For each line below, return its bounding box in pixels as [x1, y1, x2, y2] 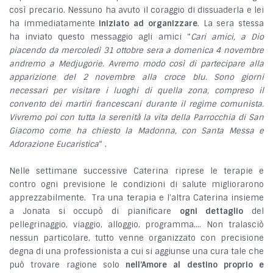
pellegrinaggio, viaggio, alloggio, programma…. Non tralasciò [9, 219, 264, 230]
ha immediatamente [9, 18, 99, 29]
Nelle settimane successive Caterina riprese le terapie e [9, 166, 264, 177]
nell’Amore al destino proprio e [126, 260, 264, 271]
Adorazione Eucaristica [9, 139, 99, 150]
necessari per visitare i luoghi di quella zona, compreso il [9, 85, 264, 96]
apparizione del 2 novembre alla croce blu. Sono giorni [9, 72, 264, 83]
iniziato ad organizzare [99, 18, 197, 29]
